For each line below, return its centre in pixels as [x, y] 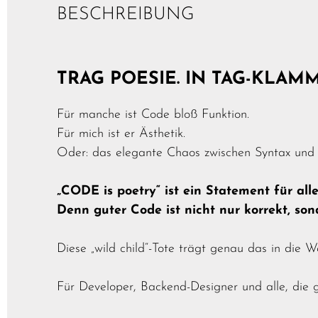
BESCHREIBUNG [126, 15]
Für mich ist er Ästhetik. [121, 134]
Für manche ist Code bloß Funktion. [153, 115]
